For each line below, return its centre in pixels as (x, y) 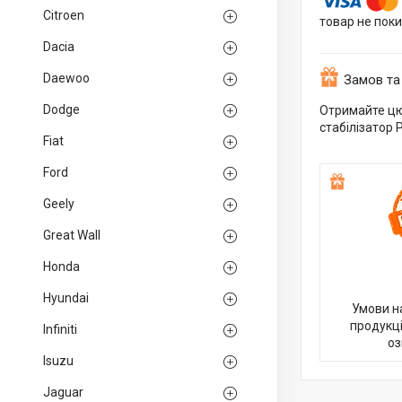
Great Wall (72, 235)
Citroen (64, 15)
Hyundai (66, 298)
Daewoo (66, 78)
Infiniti (60, 329)
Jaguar (63, 392)
